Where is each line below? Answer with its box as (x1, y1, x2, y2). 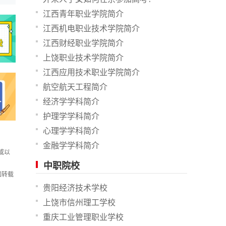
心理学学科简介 (43, 127, 99, 135)
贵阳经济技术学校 (43, 184, 107, 192)
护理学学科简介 (43, 112, 99, 121)
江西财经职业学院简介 (43, 39, 124, 47)
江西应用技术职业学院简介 (43, 68, 140, 77)
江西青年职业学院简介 (43, 10, 124, 18)
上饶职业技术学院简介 (43, 53, 124, 62)
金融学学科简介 (43, 141, 99, 150)
